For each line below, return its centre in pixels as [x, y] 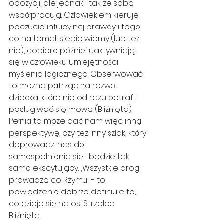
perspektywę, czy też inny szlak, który [79, 133]
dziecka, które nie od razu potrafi [73, 98]
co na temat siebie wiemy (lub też [75, 39]
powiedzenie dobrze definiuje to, [73, 192]
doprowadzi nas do [48, 145]
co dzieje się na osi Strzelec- [63, 204]
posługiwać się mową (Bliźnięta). [71, 110]
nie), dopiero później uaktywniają [73, 51]
